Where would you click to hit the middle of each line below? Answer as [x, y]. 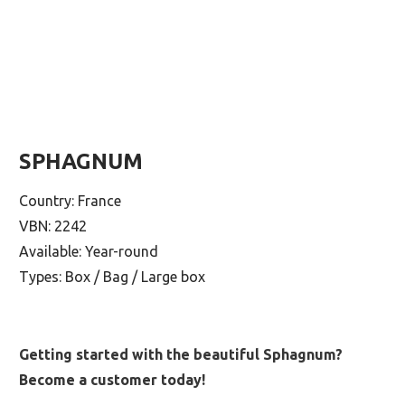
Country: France [70, 201]
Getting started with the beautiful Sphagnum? [181, 355]
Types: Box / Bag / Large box [112, 277]
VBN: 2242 [53, 226]
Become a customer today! [112, 380]
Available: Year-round [89, 252]
